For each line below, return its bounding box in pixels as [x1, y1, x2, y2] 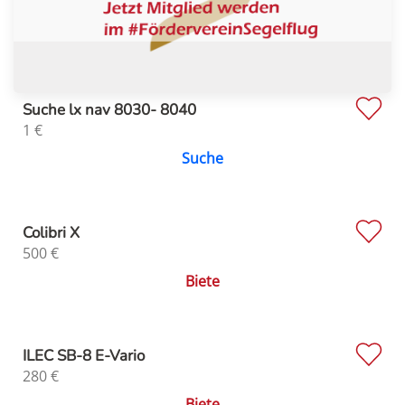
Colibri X [23, 221, 80, 243]
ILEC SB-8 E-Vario [23, 344, 145, 366]
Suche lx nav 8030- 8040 [23, 99, 196, 120]
